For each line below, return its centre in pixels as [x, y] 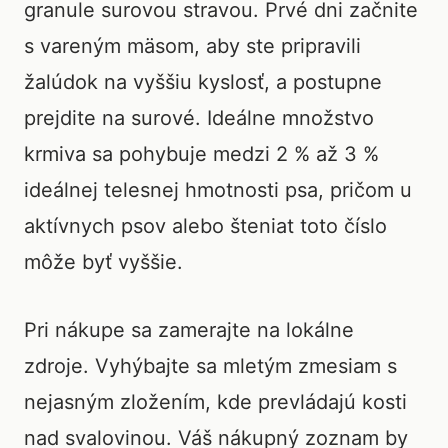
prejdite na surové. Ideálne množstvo [199, 118]
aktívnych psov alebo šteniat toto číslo [205, 226]
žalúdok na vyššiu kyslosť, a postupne [203, 82]
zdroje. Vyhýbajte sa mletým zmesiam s [210, 366]
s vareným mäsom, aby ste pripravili [192, 46]
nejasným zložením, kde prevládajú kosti [215, 402]
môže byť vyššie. [103, 262]
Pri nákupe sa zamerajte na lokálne [189, 330]
